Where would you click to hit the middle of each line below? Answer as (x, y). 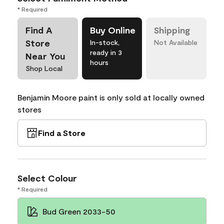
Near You (45, 56)
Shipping (172, 30)
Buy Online (112, 30)
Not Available (176, 42)
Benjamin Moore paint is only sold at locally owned (111, 97)
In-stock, (104, 42)
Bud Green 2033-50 (79, 211)
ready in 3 (106, 52)
